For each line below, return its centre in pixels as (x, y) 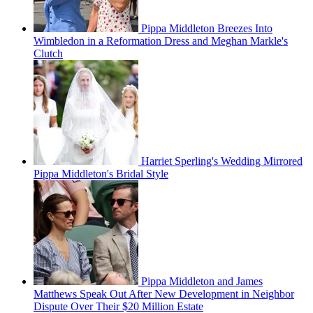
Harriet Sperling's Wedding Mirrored (222, 161)
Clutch (48, 53)
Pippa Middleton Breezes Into (207, 28)
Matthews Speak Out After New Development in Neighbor (164, 293)
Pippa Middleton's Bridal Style (101, 173)
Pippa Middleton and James (202, 281)
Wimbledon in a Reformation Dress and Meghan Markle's (161, 41)
